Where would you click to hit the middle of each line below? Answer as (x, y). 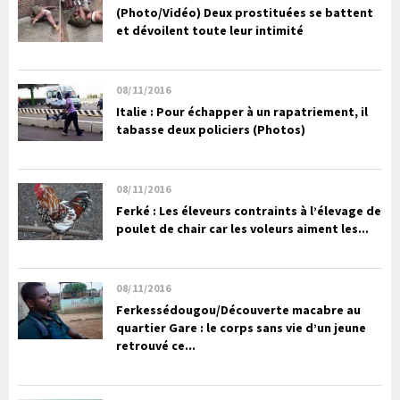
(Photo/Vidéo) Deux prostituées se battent (245, 13)
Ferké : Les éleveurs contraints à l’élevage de (249, 211)
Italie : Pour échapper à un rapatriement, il (242, 112)
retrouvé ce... (156, 346)
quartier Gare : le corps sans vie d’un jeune (241, 328)
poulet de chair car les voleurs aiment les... (242, 229)
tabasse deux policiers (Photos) (211, 130)
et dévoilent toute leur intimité (210, 31)
